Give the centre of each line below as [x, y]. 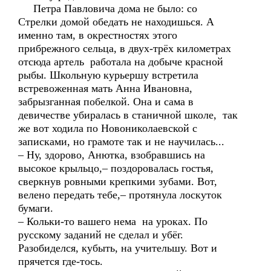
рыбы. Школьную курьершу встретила [108, 75]
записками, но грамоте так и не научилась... [121, 142]
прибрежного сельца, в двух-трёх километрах [125, 48]
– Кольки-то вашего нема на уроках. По [113, 221]
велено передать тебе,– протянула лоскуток [122, 195]
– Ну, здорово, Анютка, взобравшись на [112, 155]
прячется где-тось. [60, 261]
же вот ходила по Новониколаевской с [108, 128]
